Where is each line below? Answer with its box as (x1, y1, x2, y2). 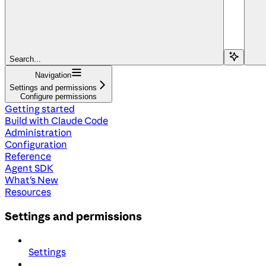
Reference (5, 150, 51, 162)
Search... (9, 54, 41, 64)
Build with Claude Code (5, 114, 108, 126)
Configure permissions (20, 91, 97, 101)
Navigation (35, 70, 71, 80)
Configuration (5, 138, 67, 150)
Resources (5, 185, 51, 198)
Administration (5, 126, 72, 138)
